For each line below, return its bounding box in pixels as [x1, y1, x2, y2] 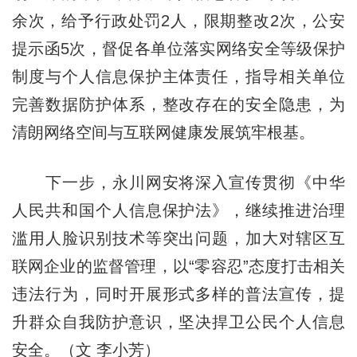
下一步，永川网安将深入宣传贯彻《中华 [11, 173, 346, 191]
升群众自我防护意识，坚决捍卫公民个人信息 [11, 312, 346, 331]
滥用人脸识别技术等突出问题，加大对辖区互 [11, 229, 346, 247]
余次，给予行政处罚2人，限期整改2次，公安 [11, 11, 346, 29]
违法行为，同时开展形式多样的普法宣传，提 [11, 284, 346, 303]
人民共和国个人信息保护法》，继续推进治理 [11, 201, 346, 219]
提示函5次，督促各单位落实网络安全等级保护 [11, 39, 346, 57]
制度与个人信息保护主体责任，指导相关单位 [11, 67, 346, 85]
